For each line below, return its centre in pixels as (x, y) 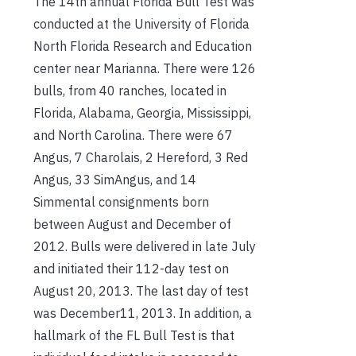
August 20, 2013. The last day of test (141, 290)
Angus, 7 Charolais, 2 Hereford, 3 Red (141, 157)
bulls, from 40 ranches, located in (130, 90)
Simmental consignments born (121, 201)
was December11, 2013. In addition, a (143, 313)
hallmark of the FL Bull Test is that (134, 335)
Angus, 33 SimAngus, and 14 (115, 179)
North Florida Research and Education (143, 46)
